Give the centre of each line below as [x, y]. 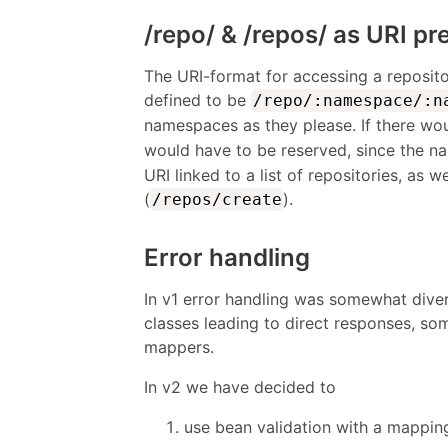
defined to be [197, 99]
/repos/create [216, 199]
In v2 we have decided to [240, 386]
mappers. [179, 346]
